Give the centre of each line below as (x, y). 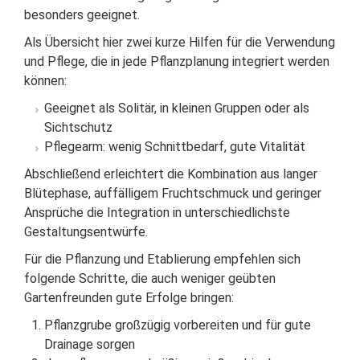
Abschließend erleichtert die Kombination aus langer (171, 174)
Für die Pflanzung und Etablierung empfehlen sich (162, 259)
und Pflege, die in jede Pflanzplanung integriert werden (177, 61)
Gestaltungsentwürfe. (86, 232)
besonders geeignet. (82, 15)
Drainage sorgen (90, 344)
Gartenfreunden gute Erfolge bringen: (129, 298)
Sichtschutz (78, 127)
